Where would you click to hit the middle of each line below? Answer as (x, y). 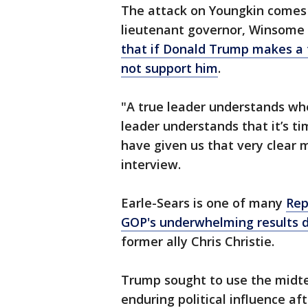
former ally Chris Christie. (198, 242)
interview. (151, 165)
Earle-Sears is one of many (203, 203)
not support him (169, 68)
